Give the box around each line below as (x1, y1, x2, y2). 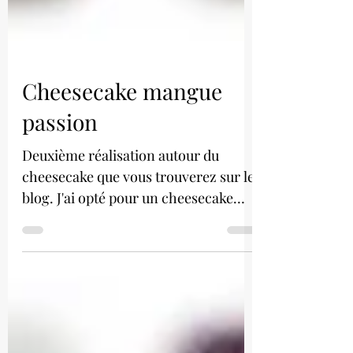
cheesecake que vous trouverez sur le (22, 203, 255, 221)
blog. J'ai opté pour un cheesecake (22, 224, 57, 243)
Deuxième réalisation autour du (22, 181, 219, 200)
